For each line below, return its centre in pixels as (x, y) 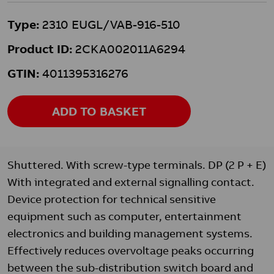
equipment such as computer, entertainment (124, 216)
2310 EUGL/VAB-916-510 (110, 24)
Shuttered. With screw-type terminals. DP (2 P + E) (137, 165)
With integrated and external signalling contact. (131, 182)
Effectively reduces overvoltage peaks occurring (131, 250)
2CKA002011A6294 (129, 49)
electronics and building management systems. (130, 233)
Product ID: (40, 49)
